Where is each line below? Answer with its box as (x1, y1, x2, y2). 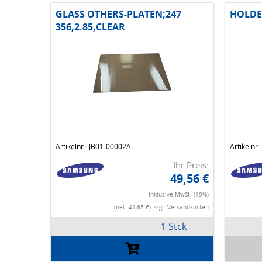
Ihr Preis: (173, 159, 209, 171)
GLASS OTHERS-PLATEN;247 (56, 8, 181, 21)
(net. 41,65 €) (113, 203, 151, 212)
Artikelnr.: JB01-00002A (56, 142, 131, 152)
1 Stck (161, 220, 187, 233)
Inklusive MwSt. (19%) (148, 190, 209, 199)
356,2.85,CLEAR (56, 20, 125, 34)
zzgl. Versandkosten (153, 203, 209, 212)
